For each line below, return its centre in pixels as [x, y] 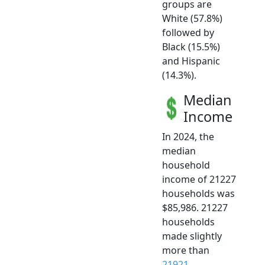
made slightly [192, 236]
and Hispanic [191, 61]
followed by [188, 33]
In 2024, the [188, 137]
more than [186, 251]
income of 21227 [199, 180]
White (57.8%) [192, 19]
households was [198, 194]
